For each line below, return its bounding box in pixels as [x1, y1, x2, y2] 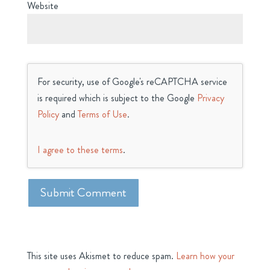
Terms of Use [77, 107, 127, 122]
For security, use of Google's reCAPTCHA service [37, 75, 227, 89]
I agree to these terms [37, 143, 123, 157]
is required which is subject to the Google [37, 91, 197, 105]
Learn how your [175, 249, 234, 263]
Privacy [196, 91, 224, 105]
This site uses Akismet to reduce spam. [27, 249, 176, 263]
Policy [37, 107, 59, 122]
